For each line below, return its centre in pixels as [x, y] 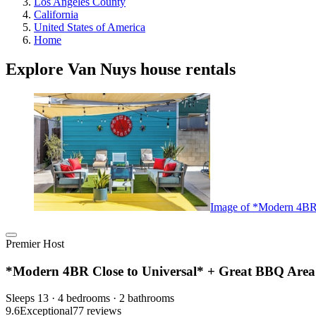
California [56, 14]
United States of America [90, 27]
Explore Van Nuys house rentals [121, 69]
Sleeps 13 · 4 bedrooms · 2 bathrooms [90, 298]
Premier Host [35, 244]
